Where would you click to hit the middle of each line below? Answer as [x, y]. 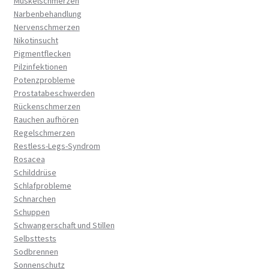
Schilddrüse [35, 172]
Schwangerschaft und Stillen [64, 225]
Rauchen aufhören [46, 119]
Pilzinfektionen [40, 66]
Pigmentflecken [42, 53]
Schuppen [32, 212]
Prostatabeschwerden [54, 93]
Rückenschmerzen [47, 106]
